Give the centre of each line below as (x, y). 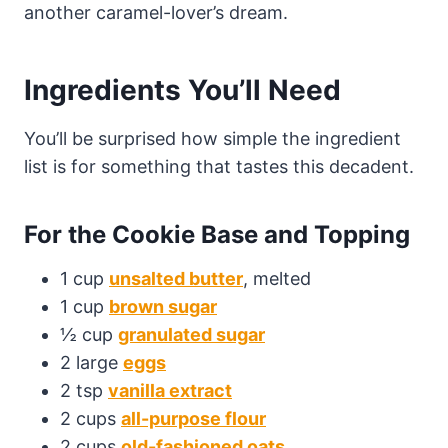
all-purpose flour (193, 418)
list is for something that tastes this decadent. (219, 166)
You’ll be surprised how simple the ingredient (212, 138)
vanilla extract (170, 390)
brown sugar (163, 306)
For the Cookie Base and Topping (217, 234)
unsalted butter (176, 278)
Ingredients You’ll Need (182, 89)
